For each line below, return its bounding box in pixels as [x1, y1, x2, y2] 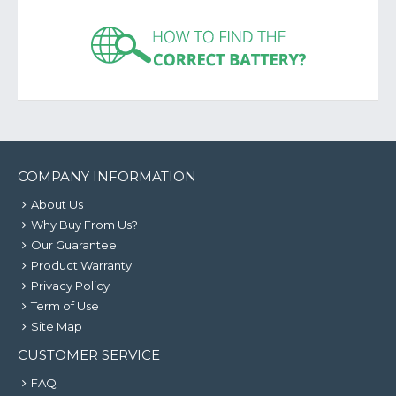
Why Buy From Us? [31, 217, 138, 232]
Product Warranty [31, 258, 132, 272]
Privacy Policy [31, 278, 110, 293]
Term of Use [31, 299, 99, 313]
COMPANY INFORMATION [18, 168, 196, 185]
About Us [31, 197, 83, 211]
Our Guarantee [31, 238, 117, 252]
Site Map [31, 319, 82, 333]
